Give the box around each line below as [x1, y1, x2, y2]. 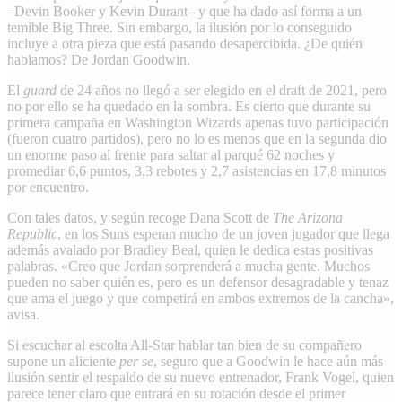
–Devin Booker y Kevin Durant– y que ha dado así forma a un [7, 3, 362, 19]
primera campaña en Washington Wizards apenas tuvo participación [7, 114, 389, 130]
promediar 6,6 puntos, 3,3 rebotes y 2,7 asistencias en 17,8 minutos [7, 162, 386, 179]
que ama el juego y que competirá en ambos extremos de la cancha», [7, 290, 394, 306]
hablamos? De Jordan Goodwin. [7, 51, 190, 67]
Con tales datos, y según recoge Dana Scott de [7, 209, 269, 225]
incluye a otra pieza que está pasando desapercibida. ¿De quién [7, 35, 363, 51]
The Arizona [269, 209, 343, 225]
